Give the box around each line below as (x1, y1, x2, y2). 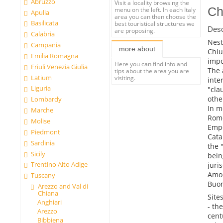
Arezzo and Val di (37, 182, 88, 191)
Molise (31, 116, 51, 125)
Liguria (31, 84, 51, 93)
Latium (31, 73, 52, 82)
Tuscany (31, 171, 56, 180)
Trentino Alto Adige (31, 160, 88, 169)
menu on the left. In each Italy (114, 5, 196, 13)
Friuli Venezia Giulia (31, 62, 88, 71)
